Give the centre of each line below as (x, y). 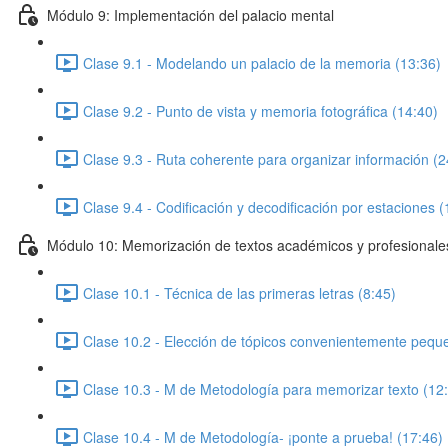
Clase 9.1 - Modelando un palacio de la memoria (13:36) (262, 62)
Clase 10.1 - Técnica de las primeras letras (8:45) (239, 292)
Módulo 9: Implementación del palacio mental (190, 14)
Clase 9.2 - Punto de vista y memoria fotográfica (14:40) (260, 110)
